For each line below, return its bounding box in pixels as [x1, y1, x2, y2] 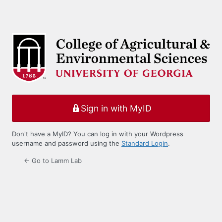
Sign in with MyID [80, 103, 152, 113]
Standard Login [121, 139, 168, 148]
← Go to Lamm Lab [24, 157, 82, 165]
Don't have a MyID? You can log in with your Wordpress [12, 130, 183, 138]
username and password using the [12, 139, 121, 148]
